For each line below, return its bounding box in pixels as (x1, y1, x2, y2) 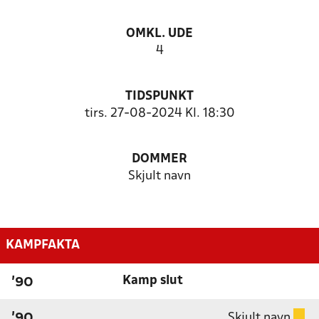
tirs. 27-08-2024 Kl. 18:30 (84, 108, 235, 120)
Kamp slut (122, 274, 183, 287)
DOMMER (132, 153, 187, 165)
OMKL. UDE (126, 28, 193, 40)
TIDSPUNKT (125, 90, 194, 103)
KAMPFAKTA (6, 239, 80, 251)
